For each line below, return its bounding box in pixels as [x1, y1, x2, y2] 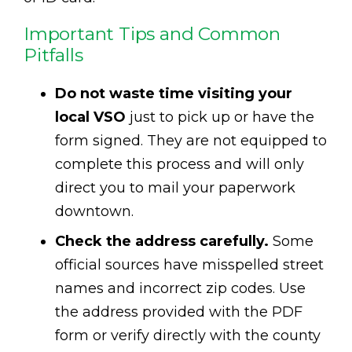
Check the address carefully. [55, 233, 269, 251]
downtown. [55, 203, 134, 221]
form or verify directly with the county [55, 327, 321, 345]
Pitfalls [24, 44, 83, 67]
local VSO [55, 108, 126, 126]
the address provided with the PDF [55, 303, 302, 321]
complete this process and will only [55, 156, 304, 174]
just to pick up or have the [126, 108, 314, 126]
